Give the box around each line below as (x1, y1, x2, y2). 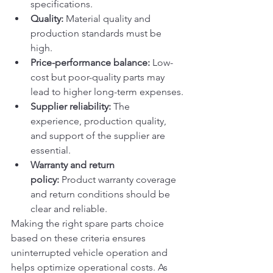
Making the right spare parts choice (11, 217, 166, 229)
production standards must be (30, 27, 164, 39)
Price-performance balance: (30, 56, 150, 68)
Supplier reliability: (30, 100, 111, 112)
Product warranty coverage (59, 173, 179, 185)
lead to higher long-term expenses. (30, 85, 183, 97)
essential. (30, 144, 71, 156)
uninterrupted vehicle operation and (11, 246, 170, 258)
